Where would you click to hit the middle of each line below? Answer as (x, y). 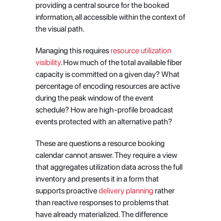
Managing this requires (72, 51)
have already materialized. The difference (101, 214)
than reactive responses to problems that (102, 203)
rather (164, 191)
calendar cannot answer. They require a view (106, 155)
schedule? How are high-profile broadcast (104, 110)
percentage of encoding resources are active (108, 86)
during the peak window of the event (94, 98)
